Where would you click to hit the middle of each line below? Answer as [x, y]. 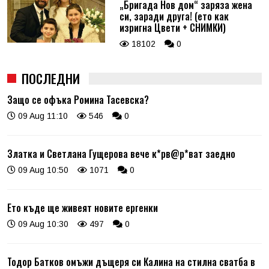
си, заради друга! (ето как [174, 16]
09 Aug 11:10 [42, 116]
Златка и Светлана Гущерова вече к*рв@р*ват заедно [121, 153]
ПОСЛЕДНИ [51, 78]
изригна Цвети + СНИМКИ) [172, 27]
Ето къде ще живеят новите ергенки [83, 207]
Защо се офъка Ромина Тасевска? [78, 99]
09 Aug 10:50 [42, 170]
